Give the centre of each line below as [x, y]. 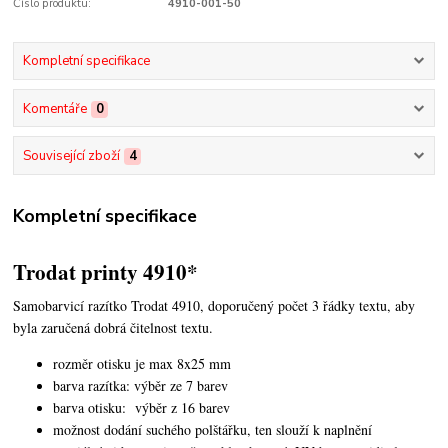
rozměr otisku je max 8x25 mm [142, 363]
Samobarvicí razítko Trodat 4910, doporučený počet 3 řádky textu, [204, 305]
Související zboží [71, 155]
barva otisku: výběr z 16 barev [142, 407]
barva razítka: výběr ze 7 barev [141, 385]
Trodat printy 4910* [106, 271]
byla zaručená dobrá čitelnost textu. [113, 327]
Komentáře [54, 108]
